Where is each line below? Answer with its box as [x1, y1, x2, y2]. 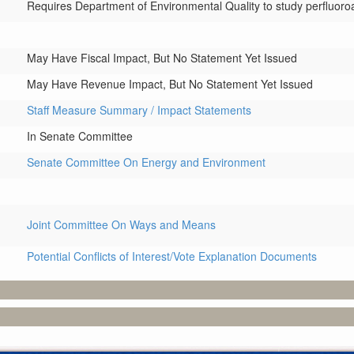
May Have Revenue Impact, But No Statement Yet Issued [27, 76, 313, 92]
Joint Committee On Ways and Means [27, 217, 216, 232]
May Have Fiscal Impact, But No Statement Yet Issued [27, 50, 297, 66]
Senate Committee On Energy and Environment [27, 154, 265, 170]
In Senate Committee [27, 128, 133, 144]
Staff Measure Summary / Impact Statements [27, 102, 251, 118]
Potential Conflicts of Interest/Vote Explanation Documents [27, 248, 317, 264]
